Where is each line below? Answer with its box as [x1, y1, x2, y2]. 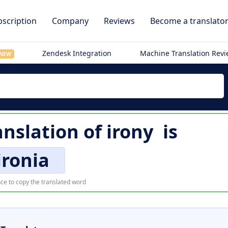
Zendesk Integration [42, 48, 112, 58]
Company [52, 15, 89, 26]
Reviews [104, 15, 135, 26]
